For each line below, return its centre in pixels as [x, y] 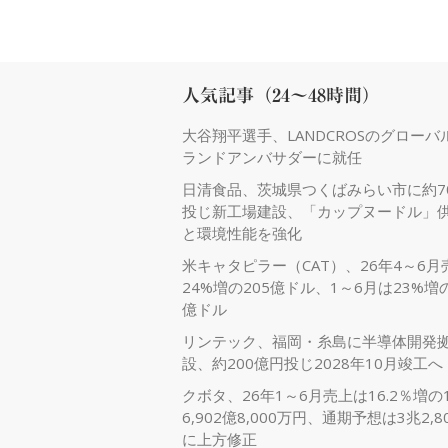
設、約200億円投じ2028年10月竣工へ [312, 363]
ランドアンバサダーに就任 [272, 157]
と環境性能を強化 [242, 233]
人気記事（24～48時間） [281, 95]
